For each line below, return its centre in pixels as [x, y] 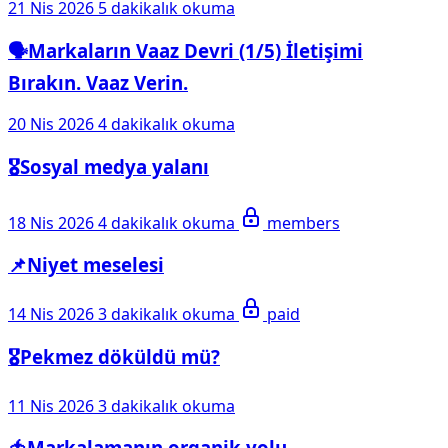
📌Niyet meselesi [86, 265]
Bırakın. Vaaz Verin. [98, 82]
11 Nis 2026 [51, 405]
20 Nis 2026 [51, 124]
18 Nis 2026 [51, 222]
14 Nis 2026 [51, 314]
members [303, 222]
